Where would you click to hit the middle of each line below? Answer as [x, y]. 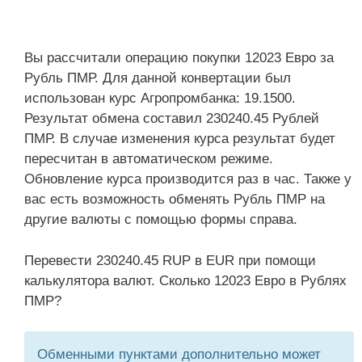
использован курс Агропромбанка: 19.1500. [160, 98]
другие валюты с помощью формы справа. [161, 219]
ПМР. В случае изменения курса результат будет [180, 139]
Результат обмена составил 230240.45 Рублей [172, 118]
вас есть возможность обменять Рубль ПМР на [175, 199]
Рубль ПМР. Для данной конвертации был [158, 78]
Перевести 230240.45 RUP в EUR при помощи [170, 260]
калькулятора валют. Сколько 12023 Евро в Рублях [185, 280]
